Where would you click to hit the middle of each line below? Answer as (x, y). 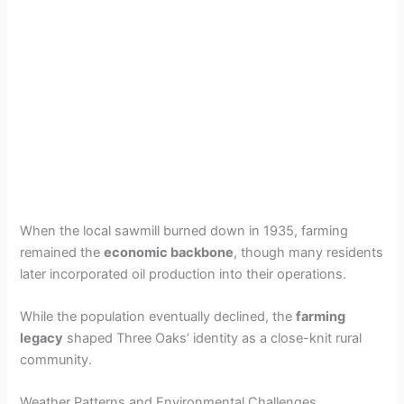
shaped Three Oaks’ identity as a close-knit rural (213, 338)
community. (56, 359)
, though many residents (309, 252)
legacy (42, 338)
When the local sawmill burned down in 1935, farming (184, 230)
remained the (62, 252)
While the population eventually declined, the (158, 316)
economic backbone (169, 252)
